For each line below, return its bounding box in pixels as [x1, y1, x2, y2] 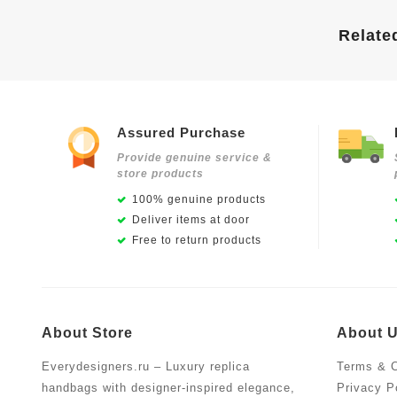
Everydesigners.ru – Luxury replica [42, 359, 250, 373]
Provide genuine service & [117, 151, 272, 164]
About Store [42, 324, 133, 340]
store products [117, 167, 204, 180]
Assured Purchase [117, 124, 245, 140]
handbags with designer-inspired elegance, [42, 380, 295, 394]
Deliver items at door [132, 213, 250, 226]
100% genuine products [132, 192, 266, 206]
